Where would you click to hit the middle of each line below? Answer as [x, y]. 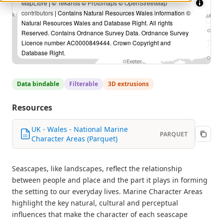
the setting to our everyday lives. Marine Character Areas [107, 191]
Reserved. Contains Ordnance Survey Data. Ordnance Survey [105, 33]
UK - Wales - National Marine [80, 129]
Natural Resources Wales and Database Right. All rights [97, 23]
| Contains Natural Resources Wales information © [122, 13]
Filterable [84, 84]
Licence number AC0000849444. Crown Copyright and [96, 43]
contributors [37, 13]
